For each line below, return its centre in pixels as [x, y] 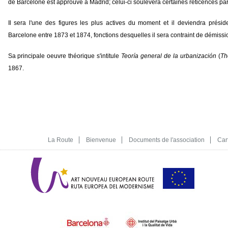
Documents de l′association [166, 140]
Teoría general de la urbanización [169, 56]
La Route [60, 140]
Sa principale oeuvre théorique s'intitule [65, 56]
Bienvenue [101, 140]
